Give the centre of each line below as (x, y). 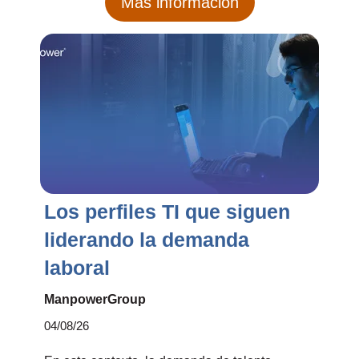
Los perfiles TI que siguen (167, 211)
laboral (77, 267)
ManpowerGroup (95, 300)
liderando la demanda (147, 239)
